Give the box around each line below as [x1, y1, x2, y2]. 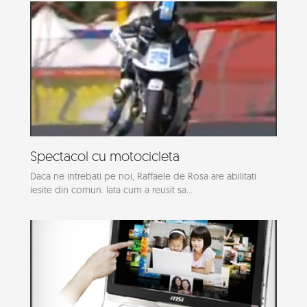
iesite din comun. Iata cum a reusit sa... [30, 183, 193, 196]
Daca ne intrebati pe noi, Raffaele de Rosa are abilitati [30, 169, 256, 182]
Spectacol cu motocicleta [30, 147, 180, 164]
